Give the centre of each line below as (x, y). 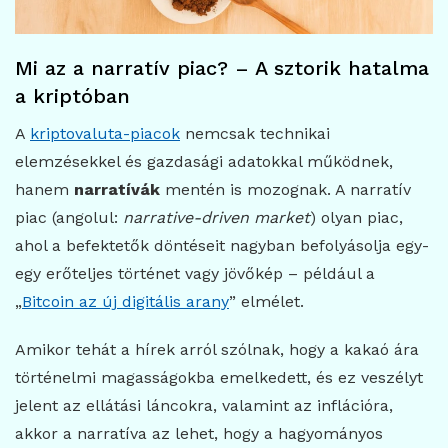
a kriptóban (72, 95)
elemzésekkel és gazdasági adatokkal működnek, (204, 161)
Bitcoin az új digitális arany (125, 301)
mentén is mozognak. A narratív (285, 189)
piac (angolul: (69, 217)
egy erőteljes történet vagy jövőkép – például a (195, 273)
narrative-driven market (216, 217)
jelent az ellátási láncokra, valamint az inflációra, (204, 405)
